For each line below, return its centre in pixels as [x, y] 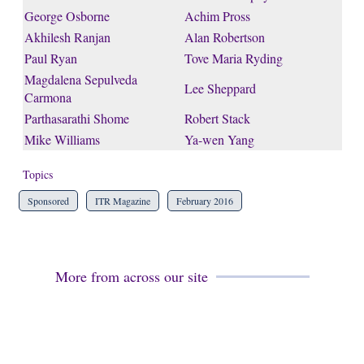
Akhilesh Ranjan [67, 37]
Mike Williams [62, 139]
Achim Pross [217, 16]
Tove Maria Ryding [233, 58]
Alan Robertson [224, 37]
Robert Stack [217, 118]
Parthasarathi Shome [76, 118]
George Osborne [67, 16]
